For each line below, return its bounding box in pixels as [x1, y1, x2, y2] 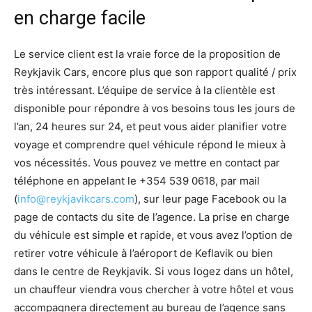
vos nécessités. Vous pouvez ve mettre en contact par [14, 156, 280, 170]
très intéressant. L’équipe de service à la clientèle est [14, 84, 275, 97]
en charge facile [14, 7, 146, 30]
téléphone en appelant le [14, 174, 139, 188]
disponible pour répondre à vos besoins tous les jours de [14, 102, 295, 116]
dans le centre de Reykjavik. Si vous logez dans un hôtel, [14, 265, 293, 279]
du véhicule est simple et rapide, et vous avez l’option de [14, 228, 292, 242]
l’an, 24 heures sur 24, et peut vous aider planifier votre [14, 120, 287, 134]
